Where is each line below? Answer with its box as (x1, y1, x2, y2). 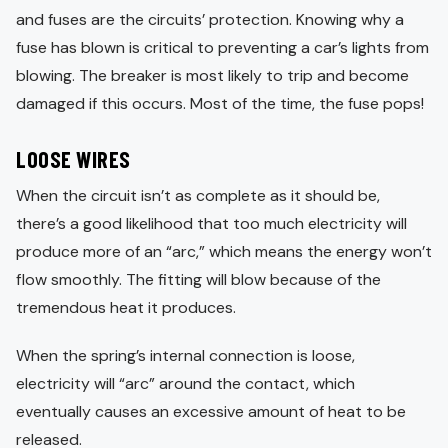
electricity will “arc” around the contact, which (16, 373, 355, 395)
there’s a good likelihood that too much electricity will (16, 213, 407, 235)
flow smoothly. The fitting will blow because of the (16, 269, 381, 291)
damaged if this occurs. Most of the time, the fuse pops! (16, 93, 424, 115)
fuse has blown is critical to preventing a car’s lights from (16, 37, 429, 59)
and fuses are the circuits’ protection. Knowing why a (16, 9, 404, 31)
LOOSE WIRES (16, 146, 131, 173)
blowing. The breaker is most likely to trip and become (16, 65, 409, 87)
